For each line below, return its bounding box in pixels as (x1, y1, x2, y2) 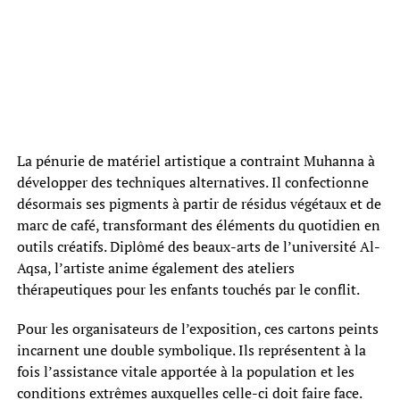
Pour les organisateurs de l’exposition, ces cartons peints (16, 319, 379, 339)
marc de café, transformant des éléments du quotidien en (16, 215, 380, 236)
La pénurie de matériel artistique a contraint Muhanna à (16, 151, 375, 171)
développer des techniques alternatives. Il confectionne (16, 172, 369, 193)
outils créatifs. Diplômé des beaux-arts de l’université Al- (16, 237, 380, 257)
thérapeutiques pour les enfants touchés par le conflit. (16, 279, 360, 300)
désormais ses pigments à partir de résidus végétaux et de (16, 194, 381, 214)
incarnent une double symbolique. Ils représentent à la (16, 340, 366, 361)
